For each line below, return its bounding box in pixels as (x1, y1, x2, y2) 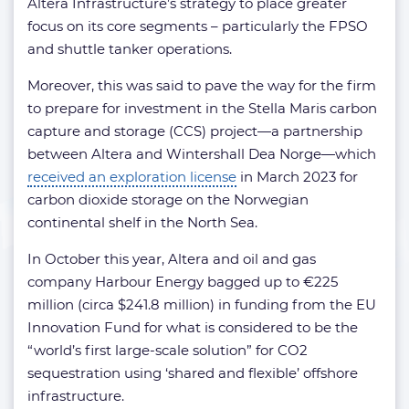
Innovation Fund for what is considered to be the (27, 319, 358, 336)
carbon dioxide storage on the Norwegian (27, 191, 309, 208)
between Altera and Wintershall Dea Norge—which (27, 145, 376, 163)
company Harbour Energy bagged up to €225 (27, 273, 338, 290)
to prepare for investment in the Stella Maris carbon (27, 100, 377, 117)
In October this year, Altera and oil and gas (27, 250, 316, 267)
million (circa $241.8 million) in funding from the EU (27, 296, 376, 313)
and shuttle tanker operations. (27, 40, 232, 58)
